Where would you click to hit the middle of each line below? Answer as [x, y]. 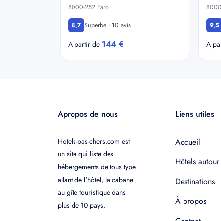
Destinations [195, 181]
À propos [190, 201]
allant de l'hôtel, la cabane [95, 180]
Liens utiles [194, 114]
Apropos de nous [88, 114]
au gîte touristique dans [92, 192]
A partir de [85, 44]
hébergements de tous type [97, 167]
